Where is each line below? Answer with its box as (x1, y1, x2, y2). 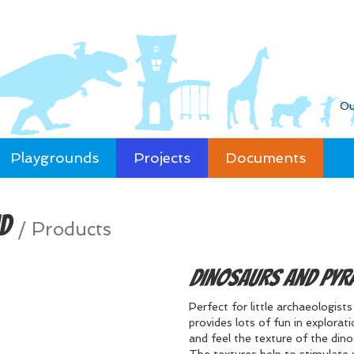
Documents (225, 149, 306, 166)
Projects (134, 149, 190, 166)
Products (32, 218, 111, 240)
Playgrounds (10, 149, 99, 166)
